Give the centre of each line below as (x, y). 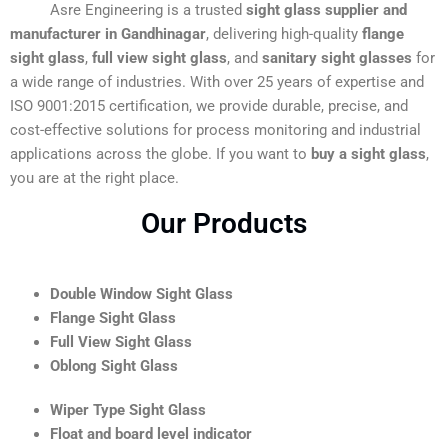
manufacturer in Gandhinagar (108, 34)
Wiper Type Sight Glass (128, 410)
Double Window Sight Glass (141, 294)
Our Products (224, 224)
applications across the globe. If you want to (160, 154)
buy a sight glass (368, 154)
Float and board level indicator (151, 434)
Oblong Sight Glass (114, 366)
